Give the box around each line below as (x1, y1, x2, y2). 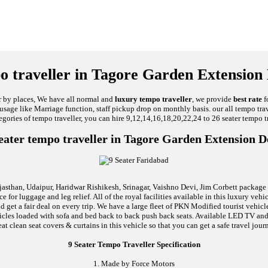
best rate (233, 94, 262, 103)
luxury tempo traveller (115, 94, 192, 103)
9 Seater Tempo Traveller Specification (68, 240, 200, 249)
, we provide (192, 94, 233, 103)
